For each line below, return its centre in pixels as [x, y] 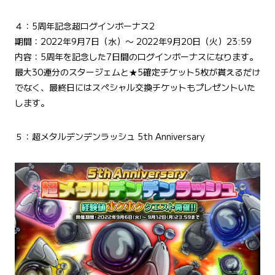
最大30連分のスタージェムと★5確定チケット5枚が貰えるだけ [137, 72]
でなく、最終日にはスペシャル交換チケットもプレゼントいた [135, 87]
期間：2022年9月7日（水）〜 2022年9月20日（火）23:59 [133, 41]
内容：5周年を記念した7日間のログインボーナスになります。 [136, 57]
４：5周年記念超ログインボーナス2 [85, 26]
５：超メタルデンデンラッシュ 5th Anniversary [110, 137]
